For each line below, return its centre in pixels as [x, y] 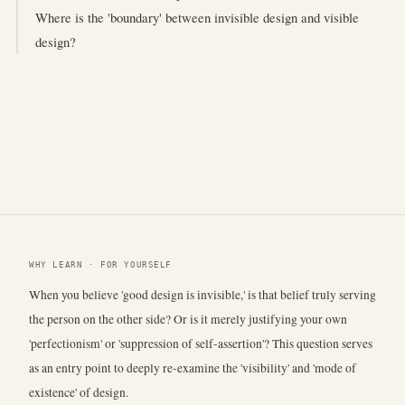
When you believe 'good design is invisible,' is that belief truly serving [202, 294]
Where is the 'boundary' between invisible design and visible [198, 17]
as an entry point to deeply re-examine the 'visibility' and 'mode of [193, 367]
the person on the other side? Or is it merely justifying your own [188, 319]
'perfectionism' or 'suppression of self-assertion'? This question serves [201, 343]
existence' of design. [79, 392]
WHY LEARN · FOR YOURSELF [101, 264]
